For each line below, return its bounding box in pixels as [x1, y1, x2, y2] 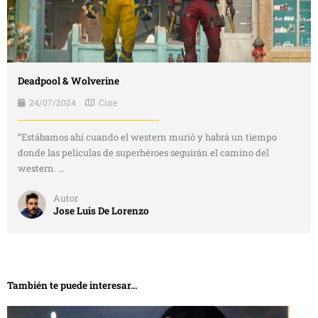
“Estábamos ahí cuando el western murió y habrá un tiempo [18, 131, 277, 143]
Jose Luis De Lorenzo [53, 204, 149, 217]
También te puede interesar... [7, 279, 137, 292]
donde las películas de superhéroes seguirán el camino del [18, 146, 269, 159]
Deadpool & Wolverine [18, 75, 119, 87]
